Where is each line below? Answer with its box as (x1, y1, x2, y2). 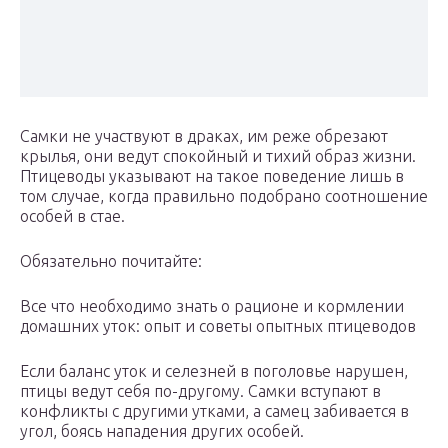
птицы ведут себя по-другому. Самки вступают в (20, 382, 381, 401)
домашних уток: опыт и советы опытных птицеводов (20, 317, 416, 336)
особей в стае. (20, 207, 125, 226)
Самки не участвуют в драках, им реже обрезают (20, 127, 388, 146)
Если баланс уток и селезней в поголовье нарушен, (20, 362, 408, 381)
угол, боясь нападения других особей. (20, 422, 304, 441)
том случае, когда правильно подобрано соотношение (20, 187, 428, 206)
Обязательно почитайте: (20, 252, 202, 271)
